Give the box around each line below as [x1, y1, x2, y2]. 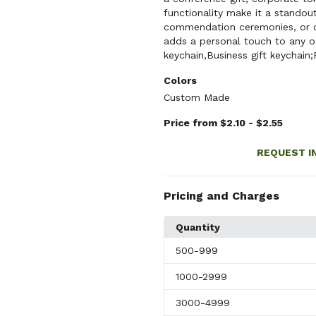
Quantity [175, 221, 220, 233]
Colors [163, 75, 197, 86]
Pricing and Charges [163, 189, 279, 202]
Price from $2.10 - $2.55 [163, 117, 283, 128]
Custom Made [163, 92, 230, 103]
